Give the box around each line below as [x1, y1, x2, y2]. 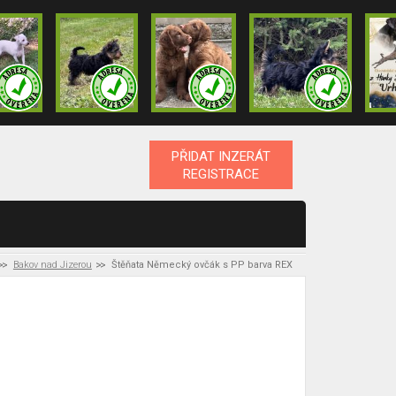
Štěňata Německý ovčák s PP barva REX [111, 259, 293, 270]
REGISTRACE [182, 165, 259, 182]
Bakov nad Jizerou [12, 259, 92, 270]
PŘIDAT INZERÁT [171, 148, 270, 164]
